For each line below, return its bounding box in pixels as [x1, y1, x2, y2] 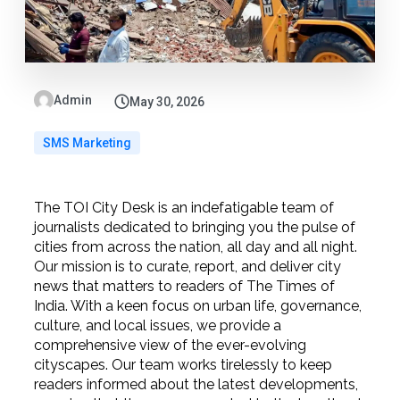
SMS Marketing [42, 135, 131, 150]
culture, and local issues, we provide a [33, 316, 281, 334]
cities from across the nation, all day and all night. [33, 237, 357, 255]
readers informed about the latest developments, [33, 375, 358, 393]
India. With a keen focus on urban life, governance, [33, 296, 362, 314]
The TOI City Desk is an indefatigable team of [33, 198, 334, 216]
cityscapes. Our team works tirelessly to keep [33, 355, 332, 373]
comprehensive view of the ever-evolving [33, 336, 306, 354]
